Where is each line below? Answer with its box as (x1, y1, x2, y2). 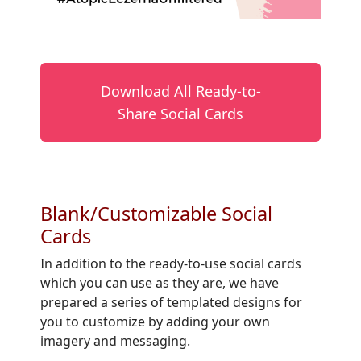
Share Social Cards (118, 104, 243, 123)
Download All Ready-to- (100, 81, 261, 101)
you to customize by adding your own (40, 313, 270, 330)
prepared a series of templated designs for (40, 293, 302, 311)
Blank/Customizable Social (40, 201, 272, 226)
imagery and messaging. (40, 332, 190, 350)
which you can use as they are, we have (40, 274, 279, 292)
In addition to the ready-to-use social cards (40, 255, 301, 272)
